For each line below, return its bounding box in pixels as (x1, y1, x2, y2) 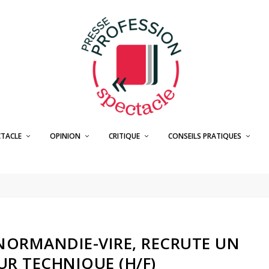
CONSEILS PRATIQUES (168, 131, 241, 141)
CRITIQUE (108, 131, 140, 141)
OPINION (49, 131, 80, 141)
